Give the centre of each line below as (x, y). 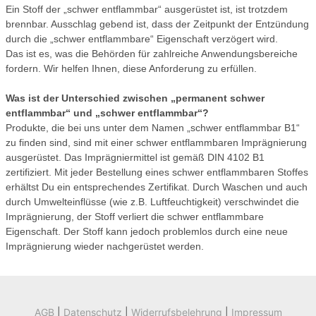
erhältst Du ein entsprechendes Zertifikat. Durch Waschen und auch (157, 187)
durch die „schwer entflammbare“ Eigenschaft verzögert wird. (142, 39)
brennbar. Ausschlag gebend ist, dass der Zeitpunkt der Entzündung (157, 24)
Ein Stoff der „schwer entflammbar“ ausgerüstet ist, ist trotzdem (147, 9)
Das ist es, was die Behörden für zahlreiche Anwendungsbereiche (152, 54)
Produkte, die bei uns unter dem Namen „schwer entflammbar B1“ (153, 128)
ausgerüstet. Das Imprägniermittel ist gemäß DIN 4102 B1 (135, 157)
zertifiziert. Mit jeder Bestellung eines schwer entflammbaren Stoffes (157, 172)
